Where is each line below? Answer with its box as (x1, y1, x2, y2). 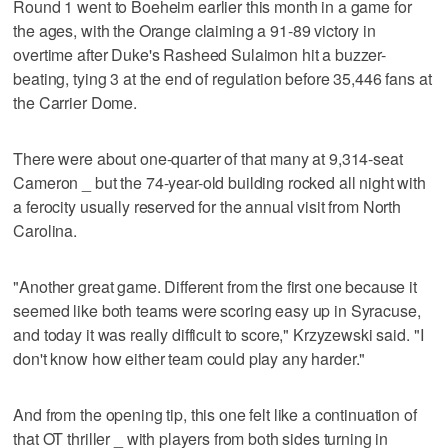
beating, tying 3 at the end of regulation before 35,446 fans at (13, 66, 432, 90)
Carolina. (13, 218, 78, 242)
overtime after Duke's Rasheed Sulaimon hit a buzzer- (13, 42, 387, 66)
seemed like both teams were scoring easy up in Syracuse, (13, 298, 421, 322)
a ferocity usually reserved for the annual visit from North (13, 194, 402, 218)
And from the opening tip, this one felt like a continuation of (13, 402, 417, 426)
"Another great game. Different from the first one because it (13, 274, 417, 298)
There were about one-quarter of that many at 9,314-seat (13, 146, 403, 170)
